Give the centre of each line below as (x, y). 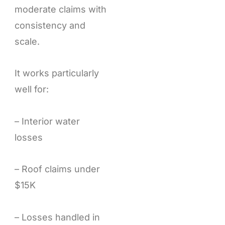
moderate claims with (60, 9)
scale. (27, 41)
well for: (31, 89)
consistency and (50, 25)
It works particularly (57, 73)
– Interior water (47, 121)
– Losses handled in (57, 217)
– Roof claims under (57, 169)
